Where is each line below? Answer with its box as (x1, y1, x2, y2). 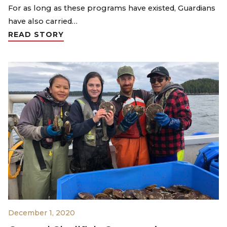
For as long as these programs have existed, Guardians (8, 4, 215, 13)
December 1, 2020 (8, 208, 75, 217)
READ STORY (8, 30, 64, 40)
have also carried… (8, 17, 78, 26)
